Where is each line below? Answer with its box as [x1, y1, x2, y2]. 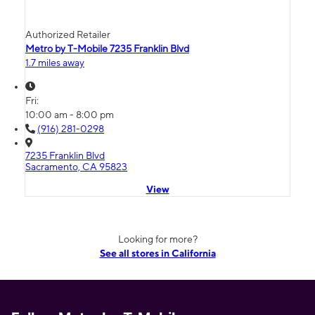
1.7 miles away [25, 57, 84, 69]
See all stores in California [99, 247, 216, 259]
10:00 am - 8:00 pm [25, 109, 114, 121]
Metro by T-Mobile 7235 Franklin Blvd [25, 43, 189, 55]
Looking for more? [117, 233, 198, 245]
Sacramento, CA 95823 [25, 161, 127, 173]
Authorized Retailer [25, 29, 110, 41]
